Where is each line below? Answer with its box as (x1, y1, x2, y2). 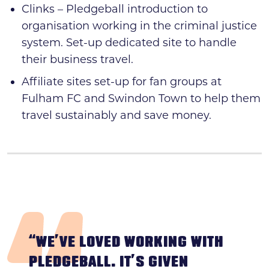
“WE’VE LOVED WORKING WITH (29, 235, 223, 250)
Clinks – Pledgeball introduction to (22, 2, 208, 16)
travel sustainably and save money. (22, 108, 211, 122)
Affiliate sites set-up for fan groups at (22, 74, 222, 88)
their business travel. (22, 52, 133, 66)
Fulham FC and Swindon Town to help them (22, 91, 261, 105)
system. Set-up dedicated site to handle (22, 35, 237, 49)
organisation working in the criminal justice (22, 19, 257, 32)
